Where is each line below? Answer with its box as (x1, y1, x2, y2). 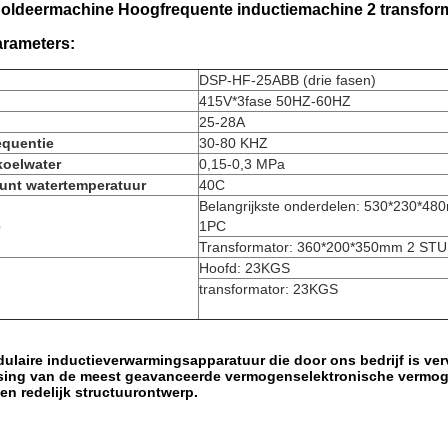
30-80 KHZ (199, 135, 268, 151)
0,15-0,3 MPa (199, 156, 285, 172)
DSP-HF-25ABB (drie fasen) (199, 72, 376, 88)
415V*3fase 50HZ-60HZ (199, 93, 351, 109)
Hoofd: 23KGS (199, 260, 290, 276)
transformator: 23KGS (199, 281, 338, 297)
